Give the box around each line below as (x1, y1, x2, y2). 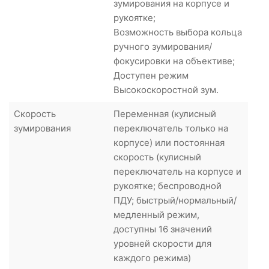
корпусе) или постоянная (113, 136, 225, 148)
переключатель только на (113, 122, 228, 134)
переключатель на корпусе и (113, 165, 241, 177)
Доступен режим (113, 69, 189, 81)
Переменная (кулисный (113, 107, 216, 119)
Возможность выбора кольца (113, 26, 242, 38)
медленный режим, (113, 208, 199, 220)
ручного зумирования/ (113, 40, 212, 52)
